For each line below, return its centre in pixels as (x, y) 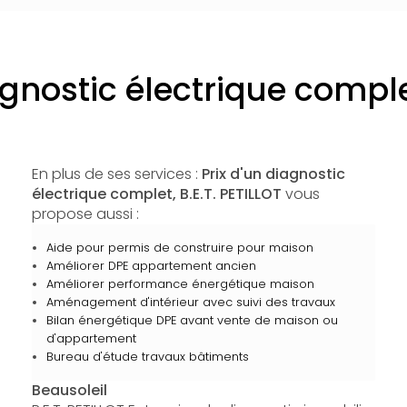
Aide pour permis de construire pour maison (179, 248)
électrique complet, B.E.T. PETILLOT (156, 194)
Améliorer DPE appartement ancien (151, 266)
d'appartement (91, 338)
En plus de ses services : (116, 174)
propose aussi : (85, 214)
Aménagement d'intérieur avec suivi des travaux (190, 302)
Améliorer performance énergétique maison (180, 284)
